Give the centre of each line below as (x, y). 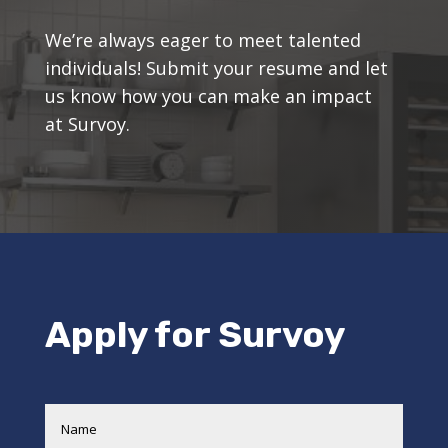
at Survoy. (87, 124)
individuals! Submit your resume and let (216, 68)
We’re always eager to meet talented (202, 40)
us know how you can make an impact (208, 96)
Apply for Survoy (194, 335)
